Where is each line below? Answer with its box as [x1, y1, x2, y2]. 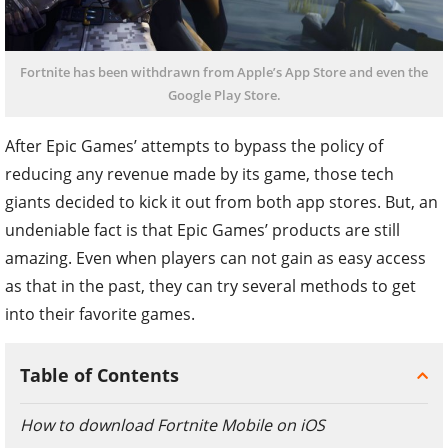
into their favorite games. [5, 303, 199, 325]
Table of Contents [20, 363, 179, 387]
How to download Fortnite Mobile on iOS [20, 414, 325, 436]
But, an [385, 191, 438, 213]
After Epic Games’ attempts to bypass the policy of [5, 135, 383, 157]
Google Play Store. [167, 86, 281, 104]
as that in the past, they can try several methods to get [5, 275, 416, 297]
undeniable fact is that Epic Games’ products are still [5, 219, 400, 241]
